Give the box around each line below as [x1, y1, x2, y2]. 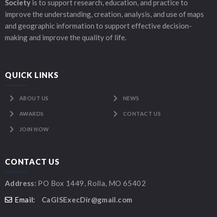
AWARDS [19, 110, 44, 117]
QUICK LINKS [5, 70, 59, 79]
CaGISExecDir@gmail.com [42, 195, 133, 204]
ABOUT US [19, 95, 49, 101]
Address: [5, 179, 36, 187]
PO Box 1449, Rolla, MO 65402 [36, 179, 146, 187]
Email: [15, 195, 35, 204]
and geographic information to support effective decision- [5, 21, 192, 30]
